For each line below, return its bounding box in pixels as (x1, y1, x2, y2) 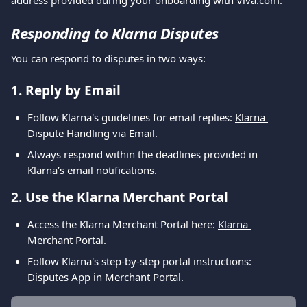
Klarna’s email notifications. (27, 163, 157, 177)
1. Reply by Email (11, 82, 121, 99)
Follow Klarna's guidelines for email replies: (27, 110, 235, 124)
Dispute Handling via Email (27, 126, 155, 140)
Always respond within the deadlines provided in (27, 147, 260, 161)
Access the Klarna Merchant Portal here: (27, 217, 218, 231)
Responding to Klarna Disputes (11, 23, 219, 43)
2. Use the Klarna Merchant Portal (11, 188, 228, 206)
